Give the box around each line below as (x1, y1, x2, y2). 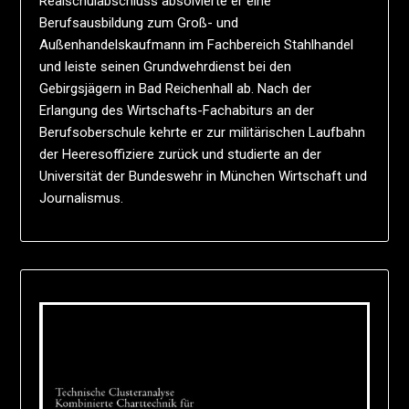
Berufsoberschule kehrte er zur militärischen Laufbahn (39, 123, 366, 141)
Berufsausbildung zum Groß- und (39, 14, 239, 31)
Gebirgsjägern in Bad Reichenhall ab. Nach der (39, 79, 312, 97)
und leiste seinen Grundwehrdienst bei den (39, 58, 292, 75)
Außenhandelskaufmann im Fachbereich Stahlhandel (39, 36, 354, 53)
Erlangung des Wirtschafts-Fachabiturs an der (39, 101, 315, 119)
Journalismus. (39, 189, 124, 206)
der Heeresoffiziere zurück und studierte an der (39, 145, 322, 163)
